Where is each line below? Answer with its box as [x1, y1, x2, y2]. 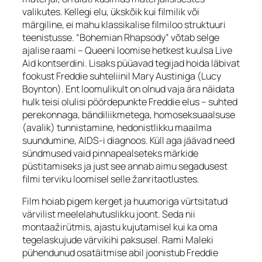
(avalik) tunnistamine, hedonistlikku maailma [22, 120, 212, 134]
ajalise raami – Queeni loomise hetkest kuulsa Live [22, 43, 232, 57]
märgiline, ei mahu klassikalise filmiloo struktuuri [22, 18, 226, 31]
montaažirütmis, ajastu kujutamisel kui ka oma [22, 220, 218, 233]
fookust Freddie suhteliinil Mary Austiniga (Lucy [22, 69, 221, 82]
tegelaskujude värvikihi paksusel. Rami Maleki [22, 233, 213, 246]
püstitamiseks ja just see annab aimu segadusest [22, 159, 227, 173]
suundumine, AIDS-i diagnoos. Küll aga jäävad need [22, 133, 235, 147]
